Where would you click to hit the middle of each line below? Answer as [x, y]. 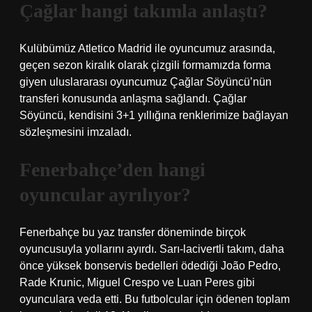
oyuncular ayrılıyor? [105, 195]
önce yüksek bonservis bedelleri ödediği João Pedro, [150, 266]
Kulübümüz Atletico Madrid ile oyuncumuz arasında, [147, 48]
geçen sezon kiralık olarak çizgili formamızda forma [145, 65]
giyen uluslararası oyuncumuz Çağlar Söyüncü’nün [146, 82]
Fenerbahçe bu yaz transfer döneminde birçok [133, 232]
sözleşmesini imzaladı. [76, 132]
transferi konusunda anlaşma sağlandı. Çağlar [133, 99]
